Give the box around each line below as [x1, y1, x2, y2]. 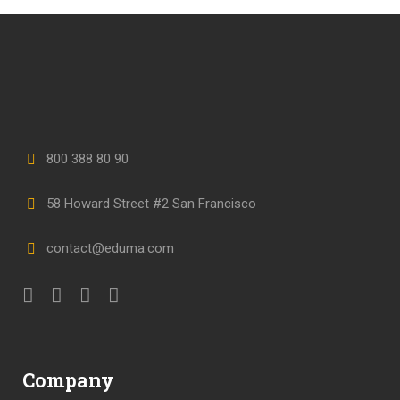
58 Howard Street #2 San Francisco [46, 196, 256, 212]
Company [22, 367, 114, 393]
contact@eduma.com [46, 240, 174, 256]
